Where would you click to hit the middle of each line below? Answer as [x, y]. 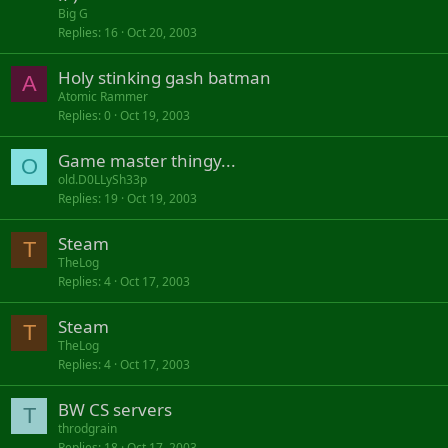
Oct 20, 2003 [162, 32]
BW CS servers [115, 409]
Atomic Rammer [103, 96]
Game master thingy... [147, 160]
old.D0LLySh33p [102, 179]
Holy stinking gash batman [164, 77]
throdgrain [87, 428]
